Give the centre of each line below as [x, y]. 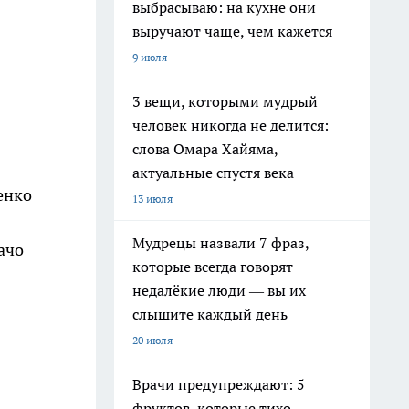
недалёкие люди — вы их [219, 290]
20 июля [152, 340]
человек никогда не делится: [231, 125]
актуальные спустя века [213, 173]
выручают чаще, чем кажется [232, 31]
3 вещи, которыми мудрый [225, 101]
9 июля [150, 57]
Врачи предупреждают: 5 [219, 384]
